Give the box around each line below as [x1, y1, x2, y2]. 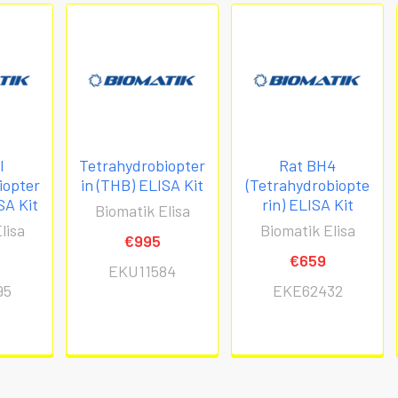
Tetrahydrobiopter [79, 155, 206, 176]
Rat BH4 [279, 155, 337, 176]
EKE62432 [272, 281, 343, 301]
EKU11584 [108, 261, 177, 282]
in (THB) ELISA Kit [81, 175, 204, 195]
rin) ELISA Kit [261, 195, 354, 215]
